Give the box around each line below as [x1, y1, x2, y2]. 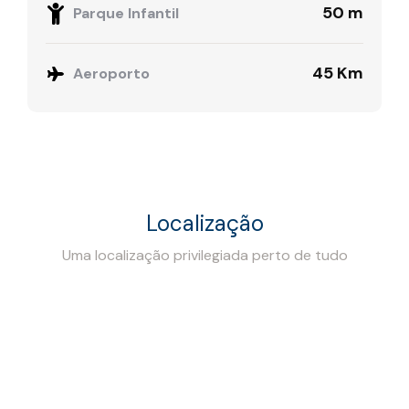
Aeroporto [73, 63, 150, 83]
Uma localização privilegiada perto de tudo [61, 246, 348, 266]
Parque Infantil [73, 3, 179, 23]
